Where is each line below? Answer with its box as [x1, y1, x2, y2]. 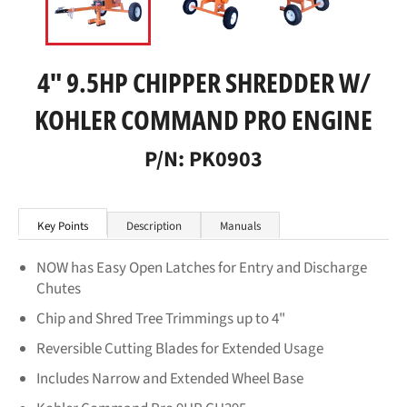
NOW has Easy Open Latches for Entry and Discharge [36, 256, 367, 279]
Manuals [220, 217, 261, 234]
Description [126, 217, 182, 234]
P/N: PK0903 [144, 143, 263, 175]
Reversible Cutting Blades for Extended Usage [36, 337, 323, 360]
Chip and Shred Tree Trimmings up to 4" [36, 307, 285, 330]
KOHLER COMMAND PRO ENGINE [35, 101, 372, 138]
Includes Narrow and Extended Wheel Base [36, 367, 303, 390]
